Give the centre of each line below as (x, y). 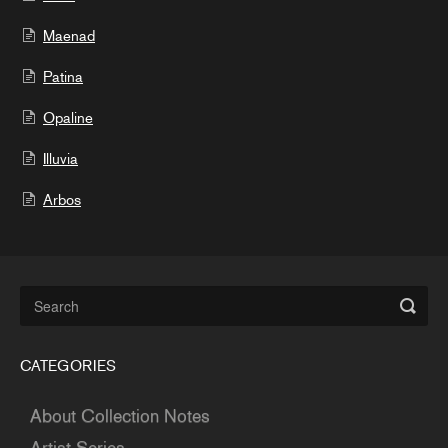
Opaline (68, 118)
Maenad (69, 36)
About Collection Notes (120, 416)
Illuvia (60, 159)
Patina (63, 77)
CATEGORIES (68, 366)
